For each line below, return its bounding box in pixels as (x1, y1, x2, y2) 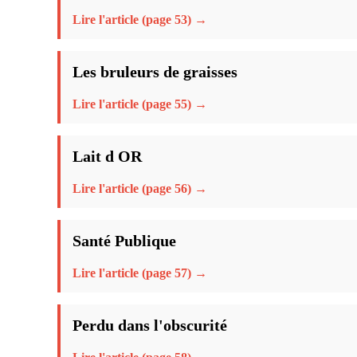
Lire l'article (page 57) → (73, 265, 207, 280)
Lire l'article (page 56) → (73, 181, 207, 195)
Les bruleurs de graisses (73, 62, 237, 80)
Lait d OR (73, 147, 142, 165)
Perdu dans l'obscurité (73, 316, 227, 334)
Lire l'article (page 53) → (73, 12, 207, 26)
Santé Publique (73, 231, 176, 249)
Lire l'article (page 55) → (73, 96, 207, 111)
